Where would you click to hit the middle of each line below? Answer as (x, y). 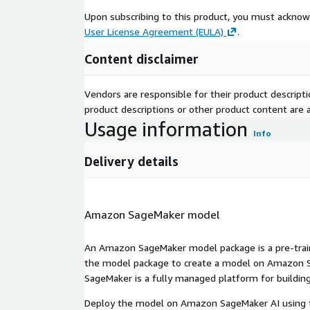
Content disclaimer (142, 59)
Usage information (166, 129)
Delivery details (131, 162)
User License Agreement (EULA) (154, 32)
